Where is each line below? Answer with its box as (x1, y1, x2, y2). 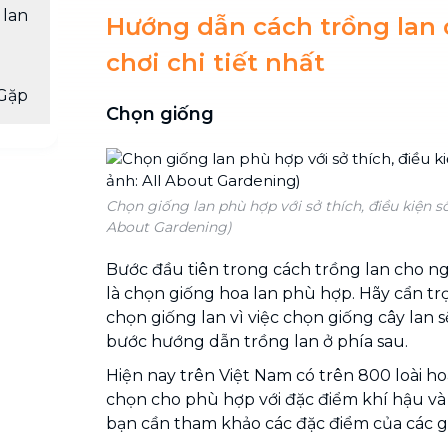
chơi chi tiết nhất (106, 47, 325, 77)
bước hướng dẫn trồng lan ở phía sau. (106, 331, 408, 351)
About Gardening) (106, 217, 232, 236)
